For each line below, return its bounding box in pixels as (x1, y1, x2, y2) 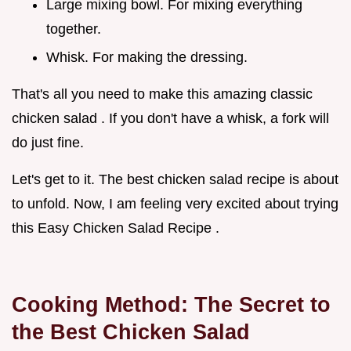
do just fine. (12, 135, 84, 151)
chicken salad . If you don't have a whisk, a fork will (12, 110, 329, 127)
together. (46, 20, 101, 37)
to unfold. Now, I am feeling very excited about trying (12, 196, 338, 212)
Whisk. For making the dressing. (46, 49, 248, 66)
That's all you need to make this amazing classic (12, 86, 313, 103)
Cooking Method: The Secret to (12, 292, 331, 317)
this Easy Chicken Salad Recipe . (12, 220, 219, 237)
